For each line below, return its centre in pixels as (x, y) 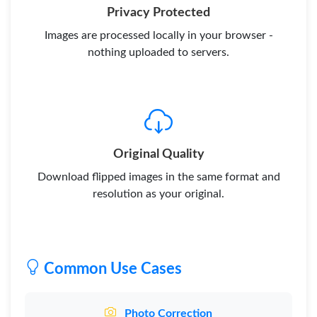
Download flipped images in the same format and (158, 177)
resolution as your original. (158, 194)
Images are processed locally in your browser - (158, 35)
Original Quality (158, 154)
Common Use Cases (111, 269)
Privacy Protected (158, 12)
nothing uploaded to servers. (158, 52)
